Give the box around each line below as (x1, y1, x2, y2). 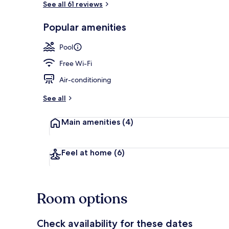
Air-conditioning (59, 75, 111, 84)
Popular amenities (43, 20, 126, 33)
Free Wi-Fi (59, 58, 92, 68)
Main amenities (61, 117, 122, 127)
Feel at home (61, 147, 114, 157)
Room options (37, 189, 127, 209)
